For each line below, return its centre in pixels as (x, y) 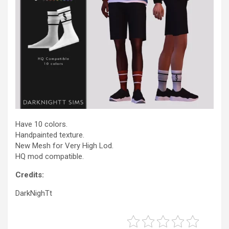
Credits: (30, 175)
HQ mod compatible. (50, 156)
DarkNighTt (34, 193)
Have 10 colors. (41, 124)
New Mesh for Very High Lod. (64, 146)
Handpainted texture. (50, 135)
